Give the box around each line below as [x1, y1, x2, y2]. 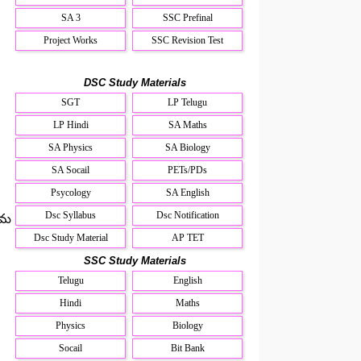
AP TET [171, 231, 204, 243]
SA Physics [48, 141, 93, 153]
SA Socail [52, 164, 90, 176]
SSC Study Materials [83, 254, 186, 267]
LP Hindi [52, 118, 89, 131]
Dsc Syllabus [45, 209, 97, 221]
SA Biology [164, 141, 210, 153]
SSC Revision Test [151, 34, 224, 46]
